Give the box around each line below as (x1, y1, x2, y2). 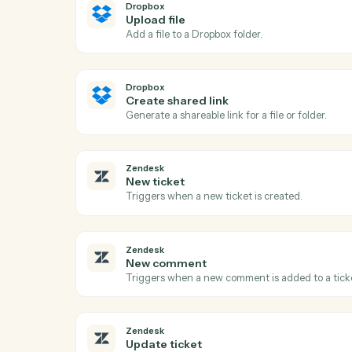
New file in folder (139, 158, 244, 174)
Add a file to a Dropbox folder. (139, 266, 291, 280)
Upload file (139, 248, 206, 265)
